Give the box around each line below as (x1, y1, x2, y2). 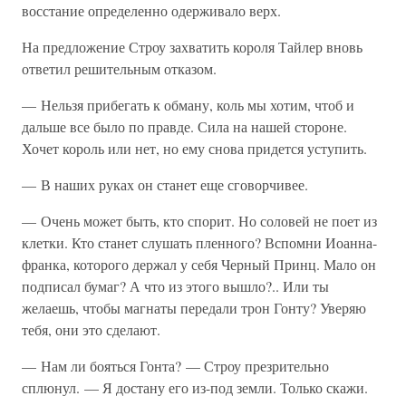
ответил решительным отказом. (22, 59, 217, 78)
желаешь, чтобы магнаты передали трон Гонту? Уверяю (22, 298, 366, 317)
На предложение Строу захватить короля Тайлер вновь (22, 37, 362, 56)
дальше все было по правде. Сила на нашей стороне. (22, 117, 347, 136)
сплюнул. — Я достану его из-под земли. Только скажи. (22, 378, 368, 397)
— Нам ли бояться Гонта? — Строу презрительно (22, 356, 329, 375)
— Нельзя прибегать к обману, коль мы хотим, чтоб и (22, 95, 354, 114)
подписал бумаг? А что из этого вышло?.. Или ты (22, 276, 329, 295)
